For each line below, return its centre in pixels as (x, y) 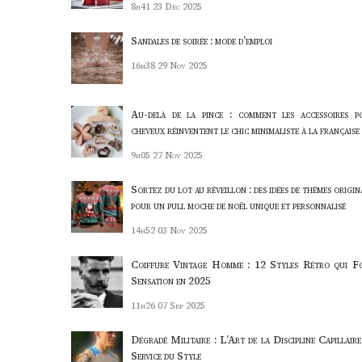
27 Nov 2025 (177, 155)
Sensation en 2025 (170, 280)
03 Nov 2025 (182, 230)
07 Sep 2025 (181, 305)
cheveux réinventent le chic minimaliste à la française (245, 130)
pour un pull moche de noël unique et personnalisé (238, 205)
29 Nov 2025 (182, 65)
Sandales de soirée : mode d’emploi (201, 40)
